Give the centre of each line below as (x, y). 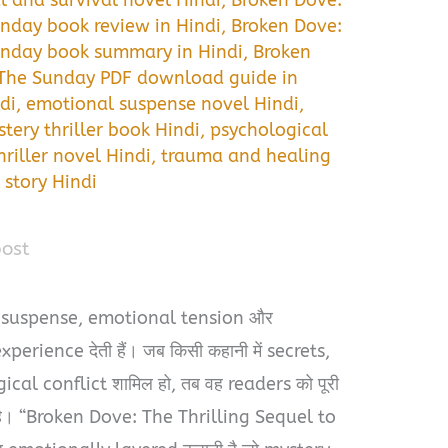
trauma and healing (246, 155)
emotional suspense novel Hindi (163, 103)
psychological (269, 129)
